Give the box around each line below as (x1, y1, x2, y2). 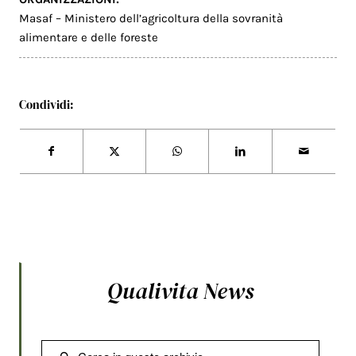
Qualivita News (107, 276, 253, 307)
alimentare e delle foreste (19, 29, 159, 44)
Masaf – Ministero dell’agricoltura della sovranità (19, 10, 284, 25)
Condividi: (19, 95, 75, 113)
